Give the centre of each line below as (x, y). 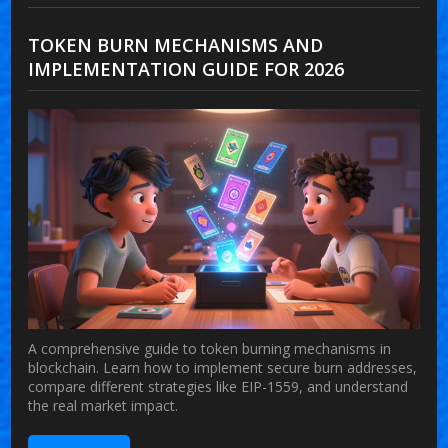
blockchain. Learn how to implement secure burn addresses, (223, 367)
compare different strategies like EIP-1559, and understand (218, 386)
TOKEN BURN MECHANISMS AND (176, 44)
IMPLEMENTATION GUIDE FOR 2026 (186, 68)
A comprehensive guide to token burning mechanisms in (210, 348)
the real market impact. (103, 405)
